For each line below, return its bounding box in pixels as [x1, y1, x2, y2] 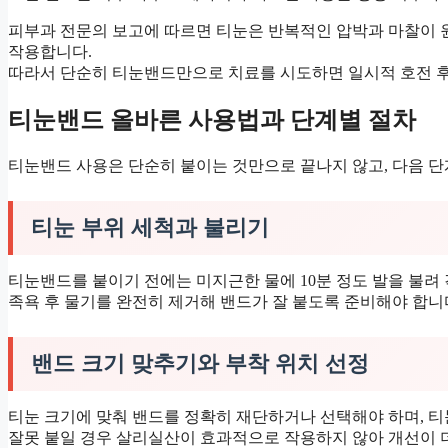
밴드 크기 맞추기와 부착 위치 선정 [31, 350, 369, 376]
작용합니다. [8, 43, 92, 61]
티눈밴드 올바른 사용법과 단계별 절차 [8, 107, 416, 133]
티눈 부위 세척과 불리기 [31, 214, 269, 240]
